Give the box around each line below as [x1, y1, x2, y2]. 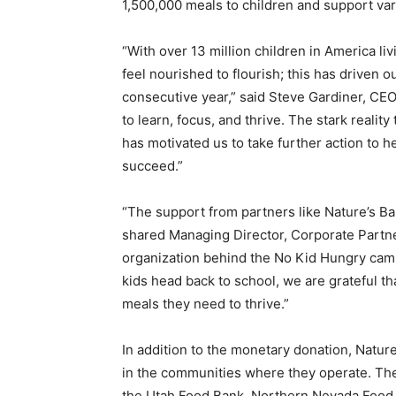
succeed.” [122, 157, 183, 174]
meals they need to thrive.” [122, 295, 289, 312]
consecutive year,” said [122, 88, 269, 105]
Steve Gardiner [269, 88, 362, 105]
